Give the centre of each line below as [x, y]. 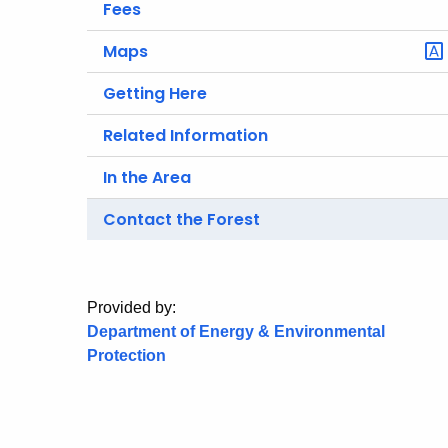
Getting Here [155, 93]
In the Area [147, 177]
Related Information [185, 135]
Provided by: [131, 307]
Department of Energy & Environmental [236, 331]
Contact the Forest [181, 219]
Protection [126, 355]
